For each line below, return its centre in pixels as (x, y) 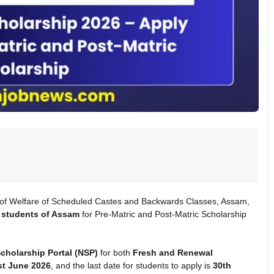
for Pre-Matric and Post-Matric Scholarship (163, 214)
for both (115, 252)
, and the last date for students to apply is (132, 265)
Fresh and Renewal (173, 252)
